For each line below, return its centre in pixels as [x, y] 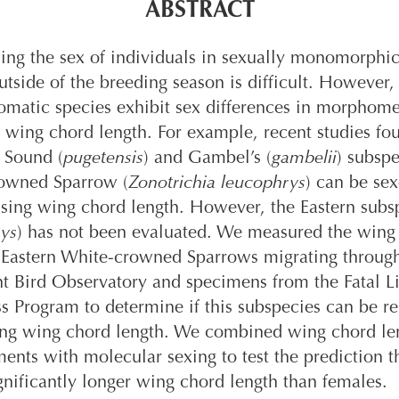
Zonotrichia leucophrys [217, 183]
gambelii [304, 158]
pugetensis [103, 158]
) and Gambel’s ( [208, 158]
